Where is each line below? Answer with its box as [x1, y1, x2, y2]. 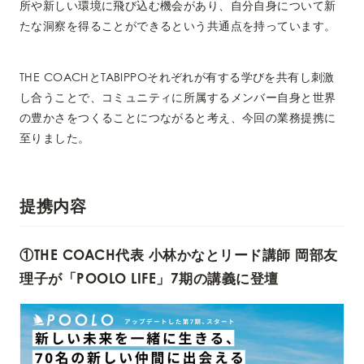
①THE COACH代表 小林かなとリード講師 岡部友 [19, 246, 338, 264]
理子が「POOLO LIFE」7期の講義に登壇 [19, 270, 279, 288]
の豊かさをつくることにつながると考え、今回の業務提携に [19, 110, 336, 125]
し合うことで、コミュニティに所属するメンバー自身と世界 [19, 90, 336, 105]
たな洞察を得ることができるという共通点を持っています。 [19, 19, 336, 33]
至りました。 [19, 131, 90, 145]
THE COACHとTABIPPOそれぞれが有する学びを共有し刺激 [19, 70, 335, 84]
